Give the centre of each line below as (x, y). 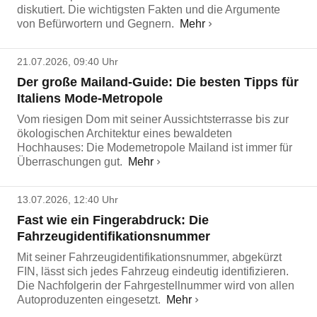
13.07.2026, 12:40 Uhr (68, 200)
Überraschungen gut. (70, 162)
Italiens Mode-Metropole (90, 98)
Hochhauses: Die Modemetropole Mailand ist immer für (155, 148)
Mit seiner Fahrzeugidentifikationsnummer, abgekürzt (149, 257)
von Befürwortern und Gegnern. (96, 24)
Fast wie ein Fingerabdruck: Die (113, 220)
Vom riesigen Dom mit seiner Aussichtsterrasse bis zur (153, 119)
